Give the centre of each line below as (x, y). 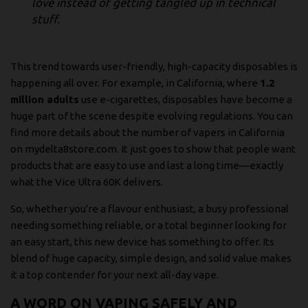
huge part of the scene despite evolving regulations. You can (152, 115)
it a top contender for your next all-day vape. (114, 274)
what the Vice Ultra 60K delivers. (87, 181)
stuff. (46, 19)
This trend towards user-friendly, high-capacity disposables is (154, 66)
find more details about (66, 132)
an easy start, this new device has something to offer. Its (142, 241)
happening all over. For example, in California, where (135, 82)
